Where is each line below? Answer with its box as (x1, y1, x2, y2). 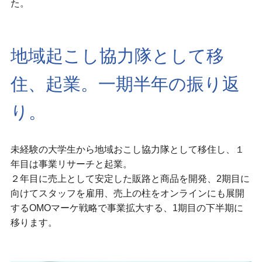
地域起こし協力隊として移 (10, 46, 224, 65)
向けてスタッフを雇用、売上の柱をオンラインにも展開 (10, 187, 244, 198)
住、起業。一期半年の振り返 (10, 74, 240, 94)
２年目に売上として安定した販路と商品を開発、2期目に (10, 173, 250, 184)
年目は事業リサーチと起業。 (10, 158, 132, 169)
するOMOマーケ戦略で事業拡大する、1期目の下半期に (10, 202, 243, 213)
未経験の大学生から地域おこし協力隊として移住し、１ (10, 143, 244, 154)
